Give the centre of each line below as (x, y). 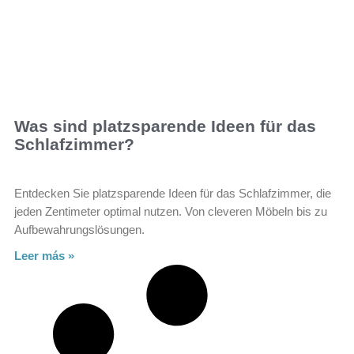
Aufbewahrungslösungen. (79, 229)
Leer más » (44, 255)
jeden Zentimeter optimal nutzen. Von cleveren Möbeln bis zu (171, 211)
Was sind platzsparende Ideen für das (165, 126)
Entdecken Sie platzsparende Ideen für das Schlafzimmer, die (173, 193)
